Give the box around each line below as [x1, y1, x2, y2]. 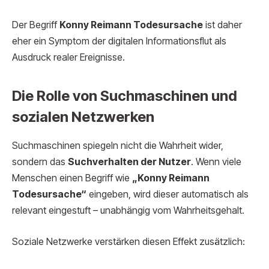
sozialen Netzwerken [12, 107, 154, 125]
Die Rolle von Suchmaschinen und [12, 86, 237, 104]
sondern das [12, 156, 68, 168]
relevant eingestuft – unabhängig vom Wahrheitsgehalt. [12, 205, 244, 217]
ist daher [203, 19, 242, 31]
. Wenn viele [191, 156, 241, 168]
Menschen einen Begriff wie [12, 172, 132, 184]
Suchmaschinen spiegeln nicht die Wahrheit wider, [12, 140, 223, 152]
